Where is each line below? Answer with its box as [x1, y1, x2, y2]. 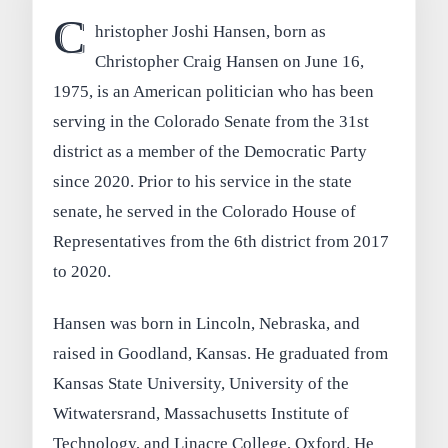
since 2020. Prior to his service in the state [53, 171, 353, 191]
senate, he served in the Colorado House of [53, 201, 357, 221]
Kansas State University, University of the [53, 373, 350, 393]
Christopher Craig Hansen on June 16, [94, 51, 364, 71]
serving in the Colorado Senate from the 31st [53, 111, 370, 131]
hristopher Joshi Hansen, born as [94, 21, 326, 41]
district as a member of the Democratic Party [53, 141, 368, 161]
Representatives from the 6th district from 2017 [53, 231, 390, 251]
